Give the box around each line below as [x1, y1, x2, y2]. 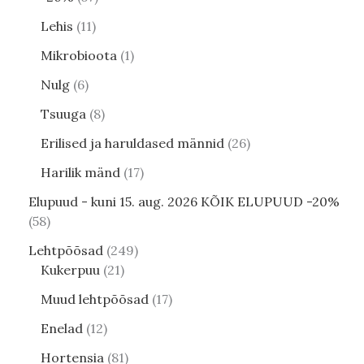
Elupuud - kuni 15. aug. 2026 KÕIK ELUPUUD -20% [28, 193, 340, 210]
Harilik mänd [41, 164, 120, 181]
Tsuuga [41, 106, 86, 123]
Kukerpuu [41, 262, 100, 279]
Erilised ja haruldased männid [41, 135, 224, 152]
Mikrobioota [41, 47, 117, 64]
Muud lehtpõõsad [41, 291, 149, 308]
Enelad [41, 320, 83, 337]
